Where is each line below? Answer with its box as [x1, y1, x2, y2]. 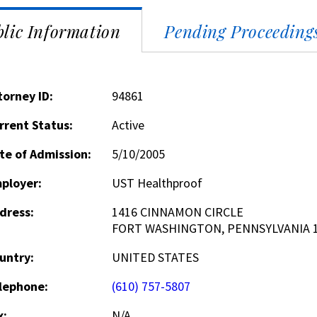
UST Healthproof [111, 175, 202, 191]
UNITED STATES [111, 249, 199, 265]
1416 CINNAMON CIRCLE [111, 204, 243, 220]
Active [111, 117, 144, 133]
